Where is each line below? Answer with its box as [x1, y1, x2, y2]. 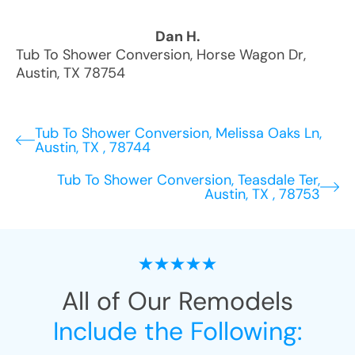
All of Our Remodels [62, 284, 293, 318]
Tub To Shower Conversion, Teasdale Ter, [57, 170, 320, 189]
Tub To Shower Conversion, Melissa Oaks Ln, [35, 124, 322, 143]
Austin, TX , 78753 [204, 185, 320, 204]
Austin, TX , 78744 [35, 138, 151, 157]
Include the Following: [53, 315, 302, 348]
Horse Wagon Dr [197, 45, 303, 64]
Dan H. [155, 27, 200, 46]
